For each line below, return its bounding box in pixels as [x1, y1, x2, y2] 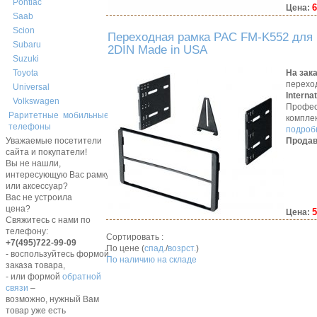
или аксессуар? [5, 181, 68, 192]
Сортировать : [106, 232, 163, 242]
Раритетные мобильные [8, 110, 109, 121]
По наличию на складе [106, 255, 197, 265]
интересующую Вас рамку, [5, 170, 111, 180]
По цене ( [106, 243, 144, 253]
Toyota [12, 68, 38, 79]
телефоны [8, 122, 51, 132]
